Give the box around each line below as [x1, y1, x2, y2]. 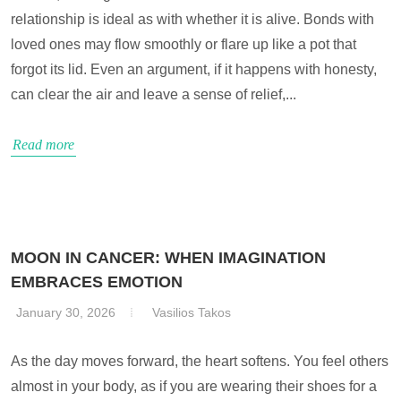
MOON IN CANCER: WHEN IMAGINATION [11, 249, 326, 267]
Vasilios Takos [152, 305, 231, 320]
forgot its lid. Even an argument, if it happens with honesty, [11, 62, 377, 77]
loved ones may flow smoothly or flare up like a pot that [11, 37, 356, 52]
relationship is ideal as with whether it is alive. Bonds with [11, 12, 374, 27]
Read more [13, 137, 74, 152]
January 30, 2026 [16, 305, 115, 320]
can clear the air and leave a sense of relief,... [11, 87, 296, 102]
